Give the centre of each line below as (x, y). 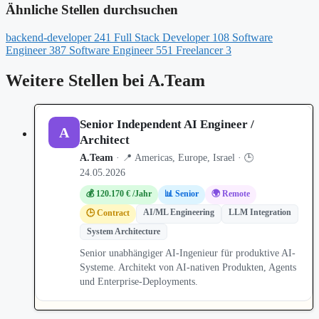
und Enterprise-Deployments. (139, 282)
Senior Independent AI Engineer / (167, 125)
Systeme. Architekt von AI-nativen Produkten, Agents (188, 268)
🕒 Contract (108, 213)
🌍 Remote (231, 194)
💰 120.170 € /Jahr (119, 194)
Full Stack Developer (162, 37)
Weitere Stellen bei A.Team (105, 80)
